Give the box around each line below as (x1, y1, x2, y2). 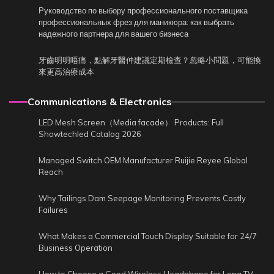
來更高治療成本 (39, 67, 94, 77)
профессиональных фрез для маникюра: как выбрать (39, 17, 234, 28)
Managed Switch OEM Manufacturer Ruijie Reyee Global (39, 155, 248, 166)
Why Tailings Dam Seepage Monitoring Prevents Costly (39, 193, 246, 204)
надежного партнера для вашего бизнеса (39, 29, 188, 39)
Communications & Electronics (28, 95, 172, 108)
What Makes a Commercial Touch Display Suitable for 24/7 (39, 231, 257, 242)
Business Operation (39, 243, 113, 253)
